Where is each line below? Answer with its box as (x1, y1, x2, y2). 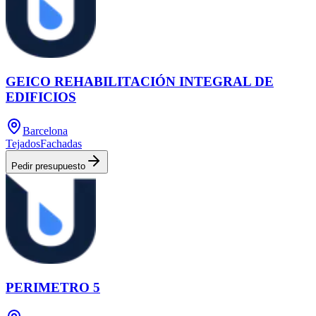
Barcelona (23, 125, 68, 138)
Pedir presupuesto (11, 161, 85, 172)
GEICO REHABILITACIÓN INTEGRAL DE (6, 73, 274, 89)
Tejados (6, 138, 40, 150)
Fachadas (40, 138, 82, 150)
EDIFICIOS (6, 89, 76, 104)
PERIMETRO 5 (6, 279, 100, 295)
